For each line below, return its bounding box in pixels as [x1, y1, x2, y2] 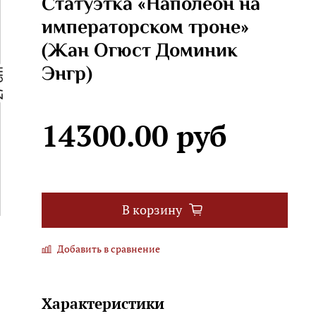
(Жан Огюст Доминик [41, 35, 238, 67]
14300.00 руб [41, 115, 227, 155]
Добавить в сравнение [56, 241, 160, 255]
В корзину [122, 202, 183, 219]
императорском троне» [41, 12, 249, 44]
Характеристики [41, 293, 164, 313]
